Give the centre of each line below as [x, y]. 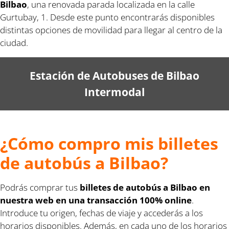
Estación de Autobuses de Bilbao [114, 75]
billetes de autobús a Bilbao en [145, 187]
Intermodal [114, 91]
